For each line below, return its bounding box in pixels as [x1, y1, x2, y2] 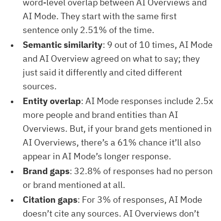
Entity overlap [23, 95, 81, 107]
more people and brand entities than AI [23, 109, 178, 120]
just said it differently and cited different [23, 67, 182, 78]
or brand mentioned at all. [23, 179, 125, 190]
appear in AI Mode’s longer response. [23, 150, 171, 162]
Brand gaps [23, 165, 70, 177]
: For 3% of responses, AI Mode [77, 194, 202, 205]
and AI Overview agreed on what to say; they [23, 53, 200, 64]
